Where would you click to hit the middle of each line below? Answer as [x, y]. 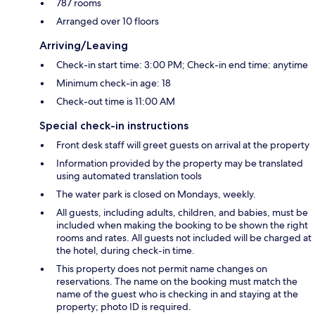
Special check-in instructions [114, 125]
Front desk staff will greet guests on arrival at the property [183, 144]
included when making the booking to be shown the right [182, 225]
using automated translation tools [129, 175]
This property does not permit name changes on [162, 268]
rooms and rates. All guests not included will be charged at [184, 237]
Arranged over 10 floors [108, 21]
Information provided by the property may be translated [180, 163]
